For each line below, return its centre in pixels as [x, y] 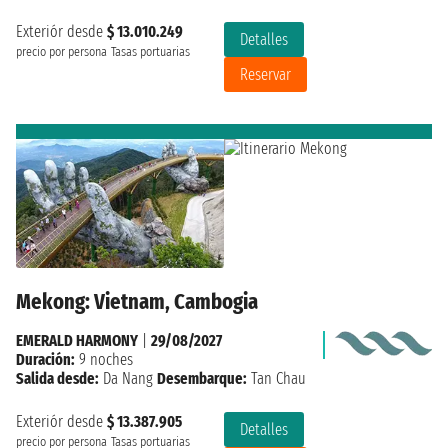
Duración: [45, 360]
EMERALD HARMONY [77, 341]
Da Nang [128, 379]
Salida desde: [57, 379]
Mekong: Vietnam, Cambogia [137, 302]
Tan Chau [276, 379]
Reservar [265, 74]
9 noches [104, 360]
